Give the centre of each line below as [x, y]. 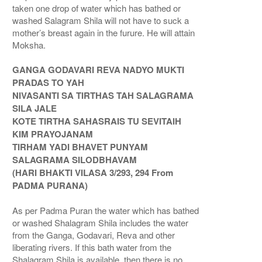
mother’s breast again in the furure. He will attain [104, 33]
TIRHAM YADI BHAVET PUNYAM [80, 147]
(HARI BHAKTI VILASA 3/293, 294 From [93, 173]
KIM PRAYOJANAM [53, 134]
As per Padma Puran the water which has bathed [106, 211]
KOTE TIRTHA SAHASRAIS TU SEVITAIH [97, 121]
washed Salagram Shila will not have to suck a [101, 20]
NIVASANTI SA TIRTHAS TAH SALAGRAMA [103, 96]
